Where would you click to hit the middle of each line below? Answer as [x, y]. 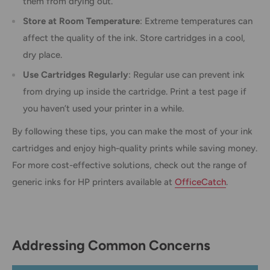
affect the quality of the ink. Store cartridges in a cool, [134, 38]
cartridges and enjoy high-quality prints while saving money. [135, 149]
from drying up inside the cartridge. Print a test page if [135, 91]
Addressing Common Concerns [111, 246]
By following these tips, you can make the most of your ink [132, 132]
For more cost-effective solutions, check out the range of [130, 165]
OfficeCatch [200, 182]
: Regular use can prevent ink [187, 74]
